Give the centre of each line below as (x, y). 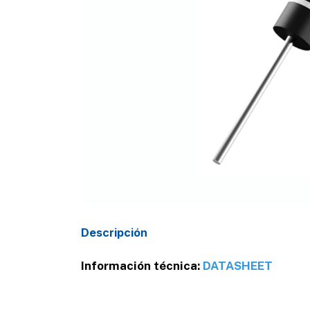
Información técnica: (140, 266)
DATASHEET (238, 266)
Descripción (114, 233)
